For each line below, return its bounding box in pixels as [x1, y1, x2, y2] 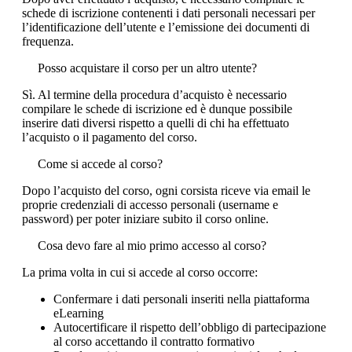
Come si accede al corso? [38, 156, 163, 170]
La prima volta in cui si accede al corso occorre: [22, 265, 258, 279]
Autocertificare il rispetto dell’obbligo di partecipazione [53, 320, 326, 334]
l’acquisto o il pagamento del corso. [22, 130, 197, 144]
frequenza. [22, 34, 74, 48]
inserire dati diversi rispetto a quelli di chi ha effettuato [22, 115, 289, 130]
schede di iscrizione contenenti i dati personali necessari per [22, 5, 315, 20]
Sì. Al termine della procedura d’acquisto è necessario [22, 87, 287, 101]
